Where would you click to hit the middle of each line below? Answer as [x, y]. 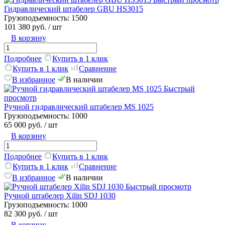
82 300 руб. [24, 213]
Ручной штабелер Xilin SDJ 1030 [60, 195]
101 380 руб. [26, 27]
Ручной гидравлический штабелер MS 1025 [79, 106]
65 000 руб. [24, 125]
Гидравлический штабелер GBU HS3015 [74, 9]
